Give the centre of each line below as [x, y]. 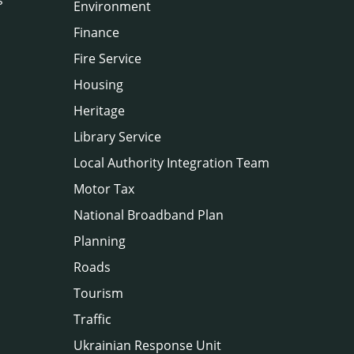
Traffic [92, 319]
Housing [98, 84]
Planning [100, 241]
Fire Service [107, 58]
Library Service [117, 136]
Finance [96, 32]
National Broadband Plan [149, 215]
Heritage [99, 110]
